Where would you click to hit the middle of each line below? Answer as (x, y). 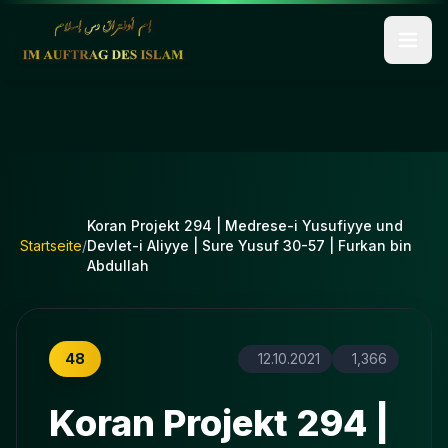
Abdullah (118, 265)
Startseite (51, 245)
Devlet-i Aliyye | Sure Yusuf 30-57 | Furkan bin (249, 245)
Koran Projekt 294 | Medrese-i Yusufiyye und (245, 225)
